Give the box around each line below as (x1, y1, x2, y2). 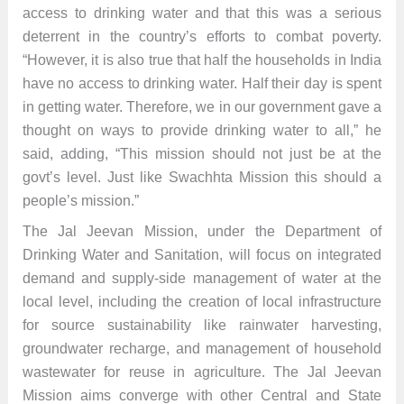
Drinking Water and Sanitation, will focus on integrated (22, 247, 382, 263)
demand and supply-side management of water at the (22, 271, 382, 287)
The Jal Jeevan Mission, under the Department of (22, 224, 382, 240)
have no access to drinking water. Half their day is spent (22, 76, 382, 92)
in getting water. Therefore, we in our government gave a (22, 99, 382, 115)
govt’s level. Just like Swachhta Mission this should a (22, 170, 382, 186)
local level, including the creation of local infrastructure (22, 294, 382, 310)
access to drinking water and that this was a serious (22, 5, 382, 22)
